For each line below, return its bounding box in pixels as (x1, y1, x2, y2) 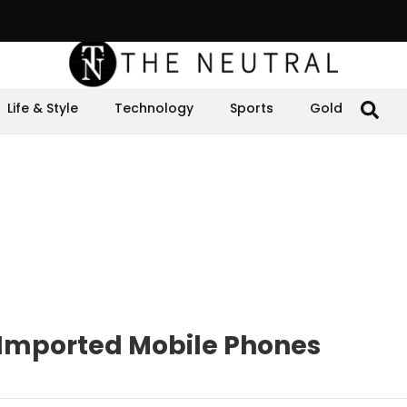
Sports (230, 99, 273, 117)
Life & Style (7, 99, 78, 117)
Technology (114, 99, 194, 117)
